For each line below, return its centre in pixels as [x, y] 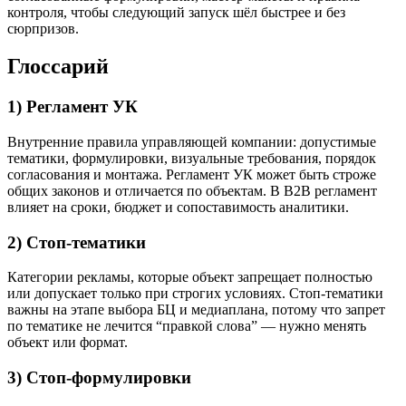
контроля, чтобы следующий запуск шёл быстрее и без [176, 12]
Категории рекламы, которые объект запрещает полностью [190, 277]
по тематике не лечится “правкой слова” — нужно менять [187, 326]
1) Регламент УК [72, 107]
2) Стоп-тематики [77, 242]
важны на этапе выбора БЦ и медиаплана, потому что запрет [196, 310]
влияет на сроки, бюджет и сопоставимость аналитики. [178, 208]
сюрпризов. [43, 28]
